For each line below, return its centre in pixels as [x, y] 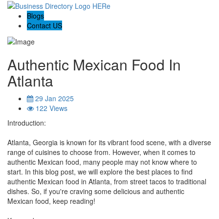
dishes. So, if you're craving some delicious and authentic [96, 191]
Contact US [44, 26]
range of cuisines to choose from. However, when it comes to [101, 152]
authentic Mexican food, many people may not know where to [102, 162]
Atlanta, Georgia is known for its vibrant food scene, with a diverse [109, 142]
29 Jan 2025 [54, 98]
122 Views [51, 108]
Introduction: [27, 122]
